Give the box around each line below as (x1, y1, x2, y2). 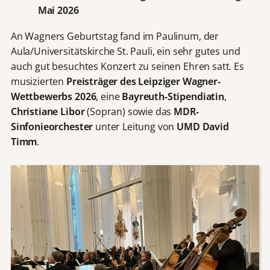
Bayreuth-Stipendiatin (122, 90, 224, 104)
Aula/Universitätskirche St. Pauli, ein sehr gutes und (10, 45, 240, 58)
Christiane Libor (10, 105, 85, 119)
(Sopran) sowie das (84, 105, 174, 119)
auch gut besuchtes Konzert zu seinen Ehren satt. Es (10, 60, 244, 74)
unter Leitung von (95, 120, 177, 134)
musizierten (10, 75, 66, 89)
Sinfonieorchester (10, 120, 96, 134)
